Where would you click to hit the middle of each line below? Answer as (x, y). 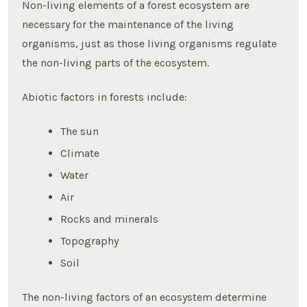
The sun (80, 131)
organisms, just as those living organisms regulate (150, 44)
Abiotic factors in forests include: (106, 97)
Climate (80, 153)
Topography (90, 241)
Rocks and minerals (110, 219)
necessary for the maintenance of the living (128, 25)
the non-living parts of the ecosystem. (116, 63)
